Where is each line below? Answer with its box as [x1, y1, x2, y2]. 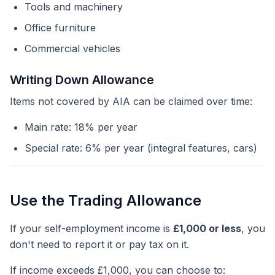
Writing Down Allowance [10, 72, 154, 87]
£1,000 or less [173, 222, 241, 234]
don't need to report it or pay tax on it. [10, 238, 189, 250]
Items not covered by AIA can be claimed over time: [10, 95, 252, 107]
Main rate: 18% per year [25, 121, 137, 133]
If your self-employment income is [10, 222, 173, 234]
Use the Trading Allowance [10, 192, 201, 209]
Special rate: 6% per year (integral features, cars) [25, 142, 257, 154]
